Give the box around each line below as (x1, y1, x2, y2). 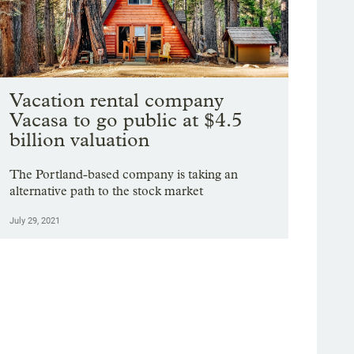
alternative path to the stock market (9, 183, 204, 199)
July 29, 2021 (9, 216, 61, 227)
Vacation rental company (9, 88, 224, 112)
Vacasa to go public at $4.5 (9, 108, 243, 132)
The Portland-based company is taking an (9, 167, 239, 183)
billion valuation (9, 128, 150, 152)
